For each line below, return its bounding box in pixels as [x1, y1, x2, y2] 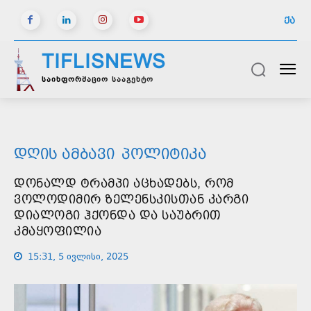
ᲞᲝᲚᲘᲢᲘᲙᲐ [121, 144, 207, 162]
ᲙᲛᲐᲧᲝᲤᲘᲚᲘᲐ [14, 224, 101, 238]
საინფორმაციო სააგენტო [42, 74, 153, 86]
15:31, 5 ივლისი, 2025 [28, 250, 128, 264]
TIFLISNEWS [42, 51, 166, 72]
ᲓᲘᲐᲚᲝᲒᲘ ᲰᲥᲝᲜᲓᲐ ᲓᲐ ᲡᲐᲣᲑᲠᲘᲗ [14, 208, 221, 222]
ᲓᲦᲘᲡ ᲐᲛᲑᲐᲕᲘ [14, 144, 115, 162]
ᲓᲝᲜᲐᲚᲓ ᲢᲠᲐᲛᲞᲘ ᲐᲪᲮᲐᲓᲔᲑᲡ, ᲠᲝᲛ [14, 176, 234, 190]
